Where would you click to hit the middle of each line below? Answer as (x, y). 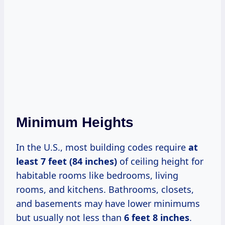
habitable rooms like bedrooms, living (97, 175)
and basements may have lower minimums (108, 203)
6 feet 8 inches (157, 217)
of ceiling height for (160, 161)
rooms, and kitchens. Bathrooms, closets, (105, 189)
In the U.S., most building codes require (102, 147)
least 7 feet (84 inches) (67, 161)
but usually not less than (70, 217)
